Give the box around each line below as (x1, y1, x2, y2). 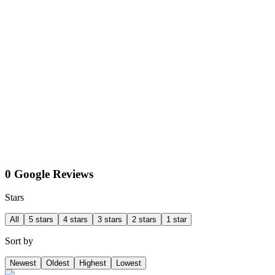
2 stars (132, 215, 157, 225)
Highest (79, 258, 106, 268)
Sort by (5, 236, 33, 247)
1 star (166, 215, 187, 225)
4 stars (63, 215, 88, 225)
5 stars (29, 215, 53, 225)
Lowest (116, 258, 141, 268)
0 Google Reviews (5, 167, 93, 180)
